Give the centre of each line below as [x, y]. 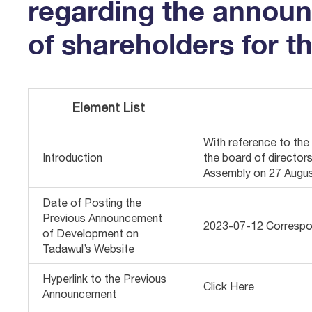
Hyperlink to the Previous [105, 279]
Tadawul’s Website [89, 249]
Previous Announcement [103, 218]
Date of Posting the [92, 203]
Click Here [229, 286]
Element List [109, 108]
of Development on [91, 233]
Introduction [73, 157]
